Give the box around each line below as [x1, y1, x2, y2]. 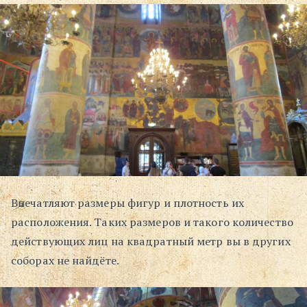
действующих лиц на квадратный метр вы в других [11, 234, 291, 249]
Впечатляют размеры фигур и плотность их [11, 195, 244, 211]
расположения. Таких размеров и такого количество [11, 214, 293, 230]
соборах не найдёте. [11, 253, 119, 269]
